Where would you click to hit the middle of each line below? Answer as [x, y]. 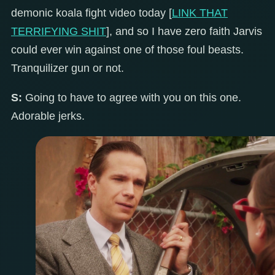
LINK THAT [200, 13]
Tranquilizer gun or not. [68, 68]
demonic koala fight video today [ [91, 13]
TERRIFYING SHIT [59, 32]
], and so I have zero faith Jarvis [184, 32]
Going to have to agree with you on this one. [132, 98]
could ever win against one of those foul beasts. [127, 50]
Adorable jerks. [48, 116]
